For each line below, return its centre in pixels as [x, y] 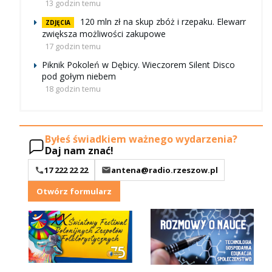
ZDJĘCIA [58, 23]
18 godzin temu [73, 89]
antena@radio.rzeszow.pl [165, 170]
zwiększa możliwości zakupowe [104, 34]
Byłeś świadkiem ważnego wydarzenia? [141, 139]
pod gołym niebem [79, 76]
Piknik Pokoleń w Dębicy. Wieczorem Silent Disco [138, 65]
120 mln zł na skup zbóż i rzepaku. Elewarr [163, 22]
